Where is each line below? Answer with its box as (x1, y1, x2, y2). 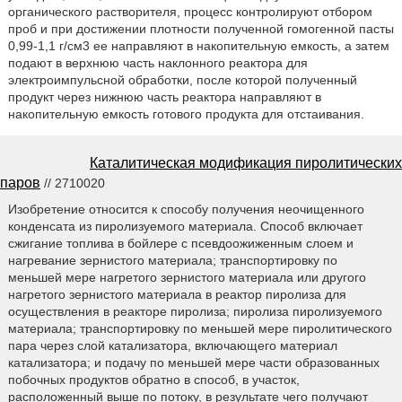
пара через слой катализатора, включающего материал (7, 337, 337, 353)
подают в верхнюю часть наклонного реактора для (7, 55, 308, 70)
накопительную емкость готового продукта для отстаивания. (7, 106, 364, 121)
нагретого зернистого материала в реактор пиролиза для (7, 286, 346, 301)
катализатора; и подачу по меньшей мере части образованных (7, 354, 380, 370)
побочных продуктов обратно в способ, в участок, (7, 371, 300, 387)
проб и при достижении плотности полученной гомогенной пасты (7, 21, 394, 36)
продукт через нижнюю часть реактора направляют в (7, 89, 321, 104)
